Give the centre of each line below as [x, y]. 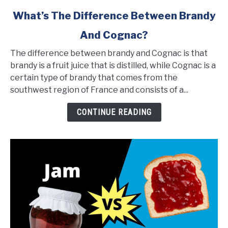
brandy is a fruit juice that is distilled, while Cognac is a [113, 65]
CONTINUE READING [114, 112]
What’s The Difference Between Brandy [114, 16]
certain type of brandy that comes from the [94, 77]
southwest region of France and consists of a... [99, 90]
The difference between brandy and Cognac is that [109, 53]
